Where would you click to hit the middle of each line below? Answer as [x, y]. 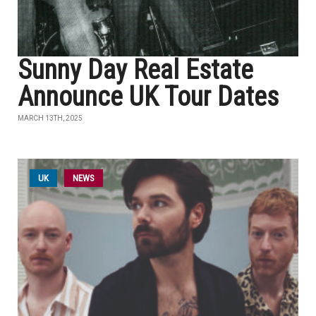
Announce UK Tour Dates [148, 97]
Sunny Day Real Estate [135, 70]
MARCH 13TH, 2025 [50, 118]
